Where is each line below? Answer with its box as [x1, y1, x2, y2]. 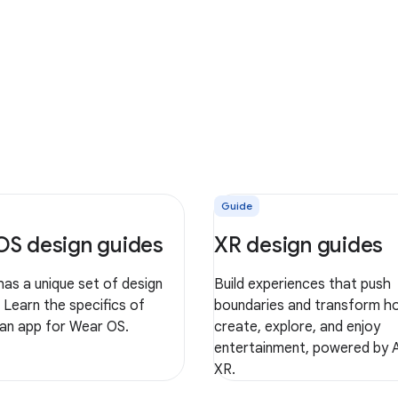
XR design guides [214, 231, 383, 259]
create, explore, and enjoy [214, 317, 380, 336]
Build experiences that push [214, 275, 391, 293]
